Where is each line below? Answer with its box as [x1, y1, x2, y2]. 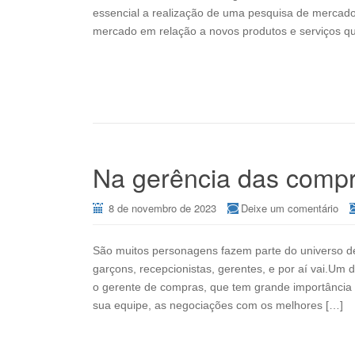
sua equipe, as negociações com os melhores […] [93, 299, 343, 311]
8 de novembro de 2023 [109, 200, 216, 216]
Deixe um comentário [241, 200, 338, 216]
